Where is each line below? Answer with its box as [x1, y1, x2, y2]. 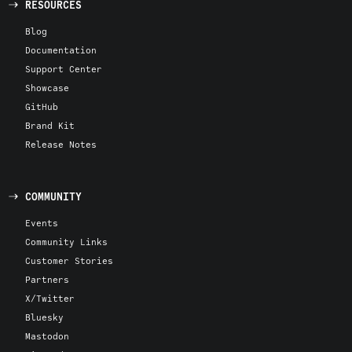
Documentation [25, 43, 97, 56]
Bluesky [25, 310, 64, 323]
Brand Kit [25, 119, 75, 131]
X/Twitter [25, 291, 75, 304]
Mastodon [25, 329, 69, 342]
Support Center [25, 62, 102, 75]
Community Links [25, 235, 108, 247]
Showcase [25, 81, 69, 93]
